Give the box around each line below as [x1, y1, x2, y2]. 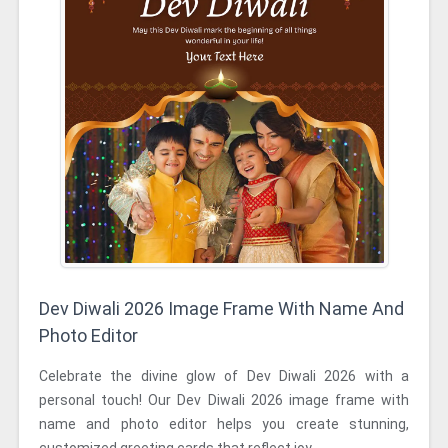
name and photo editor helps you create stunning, [39, 416, 409, 432]
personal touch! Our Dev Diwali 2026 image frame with [39, 392, 409, 408]
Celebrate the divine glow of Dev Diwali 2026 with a [39, 368, 409, 384]
